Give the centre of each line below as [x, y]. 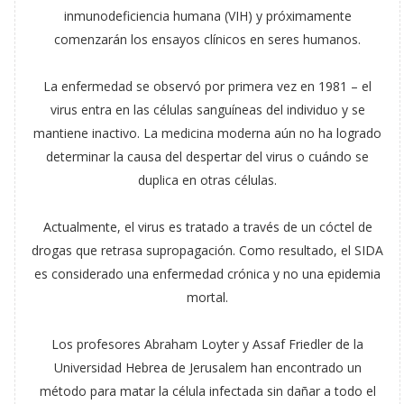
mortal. [208, 297]
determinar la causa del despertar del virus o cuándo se [208, 156]
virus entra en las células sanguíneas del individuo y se [207, 110]
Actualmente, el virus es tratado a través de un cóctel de [207, 227]
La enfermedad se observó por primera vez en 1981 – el [208, 86]
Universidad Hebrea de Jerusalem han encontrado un [207, 367]
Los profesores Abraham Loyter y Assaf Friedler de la [208, 344]
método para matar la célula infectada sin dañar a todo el [207, 391]
